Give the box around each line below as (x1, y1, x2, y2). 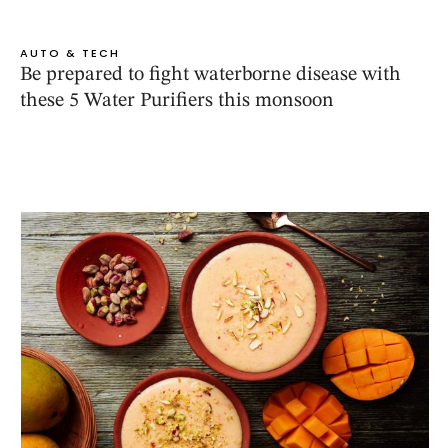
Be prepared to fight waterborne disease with (20, 65, 401, 86)
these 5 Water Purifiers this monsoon (20, 91, 334, 112)
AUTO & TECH (20, 45, 120, 62)
